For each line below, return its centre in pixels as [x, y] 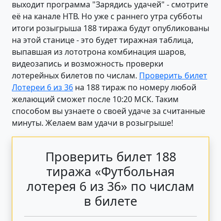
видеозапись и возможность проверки [88, 63]
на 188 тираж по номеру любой [135, 87]
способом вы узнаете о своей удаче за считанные [109, 111]
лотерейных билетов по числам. [75, 75]
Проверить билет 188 [110, 156]
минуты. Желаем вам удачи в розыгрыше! [92, 123]
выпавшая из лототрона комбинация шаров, [99, 52]
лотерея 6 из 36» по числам [110, 186]
